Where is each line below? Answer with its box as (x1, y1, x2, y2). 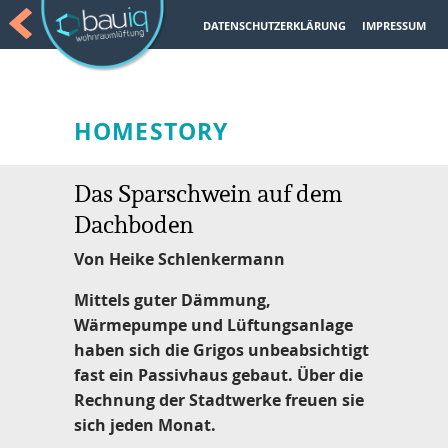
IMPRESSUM (361, 18, 426, 34)
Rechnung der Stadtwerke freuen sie (74, 389, 364, 412)
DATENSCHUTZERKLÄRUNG (203, 18, 347, 34)
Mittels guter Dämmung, (74, 289, 271, 312)
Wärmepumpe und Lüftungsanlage (74, 314, 353, 337)
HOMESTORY (74, 115, 229, 147)
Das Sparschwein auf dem (74, 178, 342, 209)
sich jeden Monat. (74, 414, 216, 437)
